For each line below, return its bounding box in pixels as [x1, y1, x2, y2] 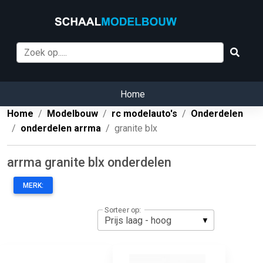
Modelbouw [47, 108, 98, 120]
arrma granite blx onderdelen [7, 155, 171, 170]
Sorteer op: [104, 205, 141, 215]
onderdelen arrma [21, 123, 101, 134]
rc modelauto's [112, 108, 177, 120]
